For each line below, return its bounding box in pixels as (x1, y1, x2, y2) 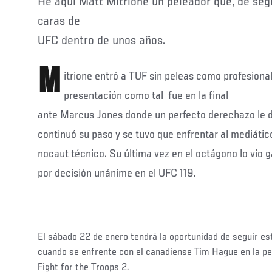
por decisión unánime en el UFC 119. (38, 167, 196, 180)
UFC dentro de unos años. (38, 34, 165, 48)
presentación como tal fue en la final (64, 89, 228, 102)
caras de (38, 15, 80, 29)
